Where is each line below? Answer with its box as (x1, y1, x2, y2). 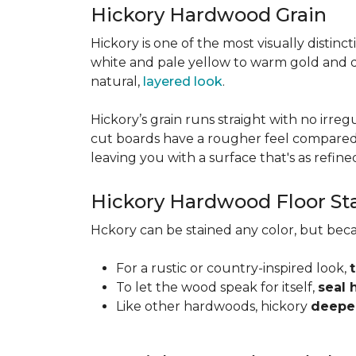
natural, (91, 74, 143, 89)
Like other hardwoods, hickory (116, 299, 311, 314)
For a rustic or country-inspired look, (116, 261, 350, 276)
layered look (143, 74, 222, 89)
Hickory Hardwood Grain (91, 3, 331, 26)
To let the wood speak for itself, (116, 280, 318, 295)
